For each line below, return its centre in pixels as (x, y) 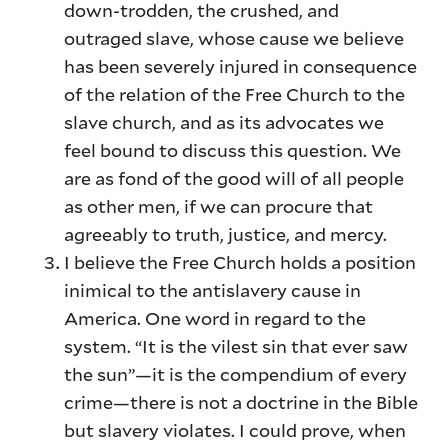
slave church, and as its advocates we (224, 122)
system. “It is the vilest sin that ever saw (236, 346)
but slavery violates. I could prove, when (235, 430)
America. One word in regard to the (215, 318)
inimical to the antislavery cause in (213, 290)
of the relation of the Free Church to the (235, 94)
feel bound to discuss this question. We (233, 150)
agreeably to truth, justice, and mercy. (226, 234)
